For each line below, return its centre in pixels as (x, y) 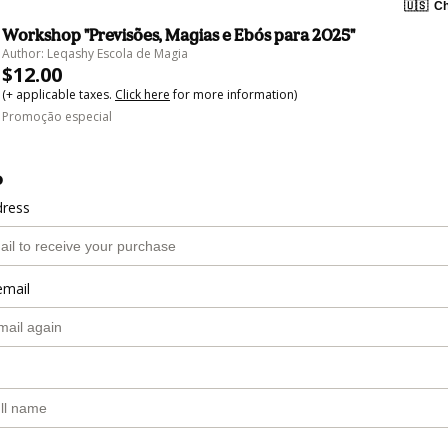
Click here (142, 94)
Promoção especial (57, 116)
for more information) (233, 94)
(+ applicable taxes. (58, 94)
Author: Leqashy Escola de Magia (95, 53)
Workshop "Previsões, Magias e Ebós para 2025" (178, 35)
